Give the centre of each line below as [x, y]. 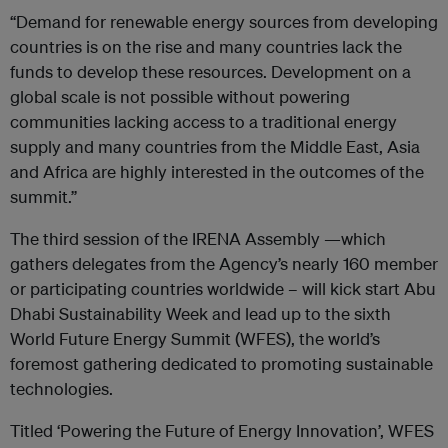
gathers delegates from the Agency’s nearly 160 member [224, 263]
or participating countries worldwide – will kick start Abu [223, 288]
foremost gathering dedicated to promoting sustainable [221, 363]
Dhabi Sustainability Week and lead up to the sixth [200, 313]
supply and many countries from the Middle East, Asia [215, 146]
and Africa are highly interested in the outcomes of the [217, 171]
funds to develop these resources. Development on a [210, 71]
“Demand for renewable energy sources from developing [224, 21]
